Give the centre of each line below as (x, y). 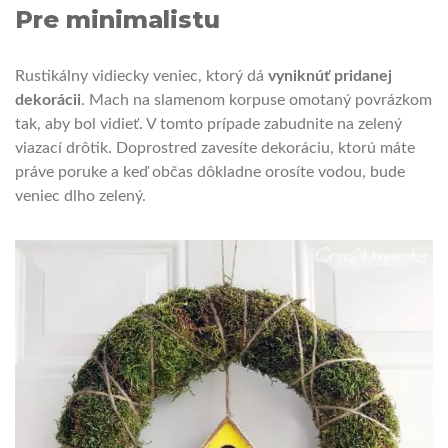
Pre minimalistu (117, 20)
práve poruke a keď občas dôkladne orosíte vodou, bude (210, 172)
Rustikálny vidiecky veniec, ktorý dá (141, 76)
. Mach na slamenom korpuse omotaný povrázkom (256, 100)
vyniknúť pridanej (330, 76)
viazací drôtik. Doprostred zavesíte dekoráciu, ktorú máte (215, 148)
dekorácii (48, 100)
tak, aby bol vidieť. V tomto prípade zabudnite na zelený (208, 124)
